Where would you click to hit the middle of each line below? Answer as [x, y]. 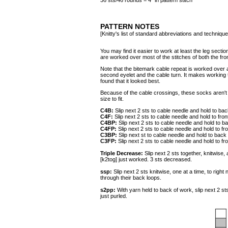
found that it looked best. [130, 81]
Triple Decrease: [122, 153]
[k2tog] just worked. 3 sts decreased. [146, 159]
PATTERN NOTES [130, 26]
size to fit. [112, 99]
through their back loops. [131, 178]
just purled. [114, 196]
